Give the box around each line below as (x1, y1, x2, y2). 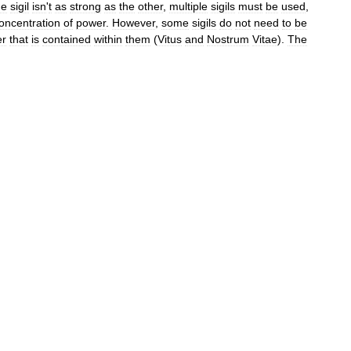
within (94, 32, 122, 45)
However (112, 16, 155, 29)
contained (42, 32, 91, 45)
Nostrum (207, 32, 249, 45)
